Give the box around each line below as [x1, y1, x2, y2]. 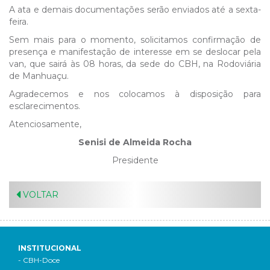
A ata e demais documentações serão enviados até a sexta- [9, 4, 261, 15]
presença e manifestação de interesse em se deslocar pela [9, 46, 261, 57]
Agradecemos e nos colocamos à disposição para [9, 89, 261, 99]
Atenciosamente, [9, 119, 81, 130]
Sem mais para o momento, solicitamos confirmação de [9, 34, 261, 45]
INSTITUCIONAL [18, 243, 81, 253]
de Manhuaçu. [9, 71, 69, 81]
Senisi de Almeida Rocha [78, 137, 192, 148]
